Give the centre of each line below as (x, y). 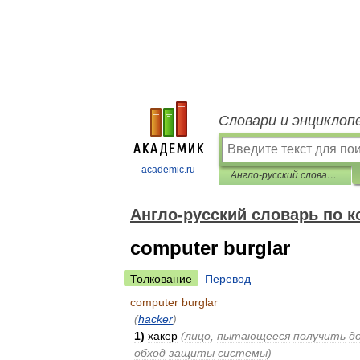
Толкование (161, 279)
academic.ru (168, 170)
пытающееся (254, 336)
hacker (155, 319)
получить (319, 336)
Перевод (228, 279)
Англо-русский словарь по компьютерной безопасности (332, 175)
